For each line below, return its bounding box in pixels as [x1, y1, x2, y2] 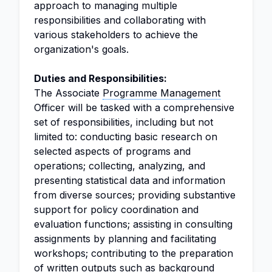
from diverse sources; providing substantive [34, 189, 236, 201]
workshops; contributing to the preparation [34, 247, 233, 259]
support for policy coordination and [34, 203, 199, 216]
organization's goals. [34, 43, 129, 55]
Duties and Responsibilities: [34, 72, 167, 84]
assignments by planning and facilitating [34, 233, 216, 245]
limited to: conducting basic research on [34, 131, 217, 143]
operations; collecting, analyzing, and [34, 160, 205, 172]
